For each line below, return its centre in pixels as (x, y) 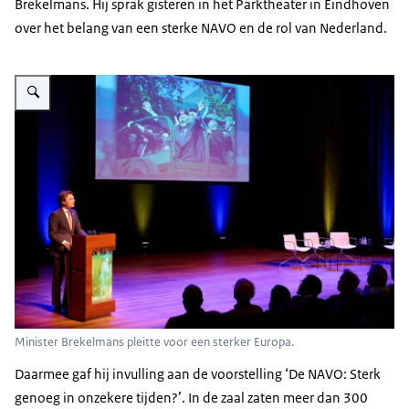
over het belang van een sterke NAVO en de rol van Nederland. (201, 28)
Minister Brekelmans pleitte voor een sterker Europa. (154, 342)
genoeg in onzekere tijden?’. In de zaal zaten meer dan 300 (191, 398)
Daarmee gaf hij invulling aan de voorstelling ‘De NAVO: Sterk (198, 374)
